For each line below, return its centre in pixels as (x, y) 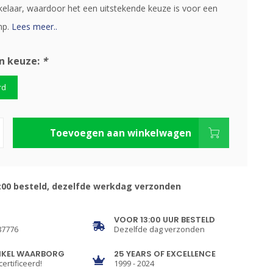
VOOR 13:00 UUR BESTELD (165, 220)
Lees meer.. (34, 27)
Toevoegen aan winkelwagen (121, 133)
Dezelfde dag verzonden (160, 229)
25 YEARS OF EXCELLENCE (165, 254)
